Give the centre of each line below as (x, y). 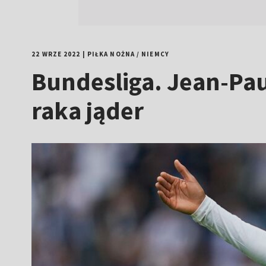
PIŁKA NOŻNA (111, 54)
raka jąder (88, 110)
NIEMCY (155, 54)
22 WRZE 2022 (56, 54)
